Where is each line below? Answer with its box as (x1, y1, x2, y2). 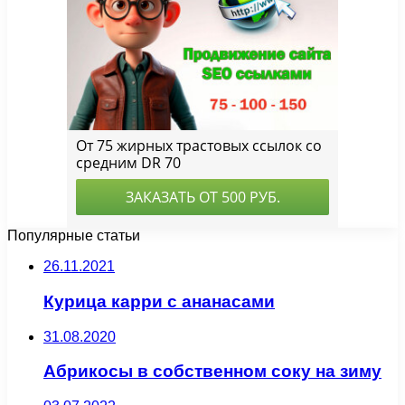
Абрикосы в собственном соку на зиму (43, 362, 381, 381)
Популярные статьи (7, 228, 140, 244)
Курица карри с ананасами (43, 291, 275, 311)
